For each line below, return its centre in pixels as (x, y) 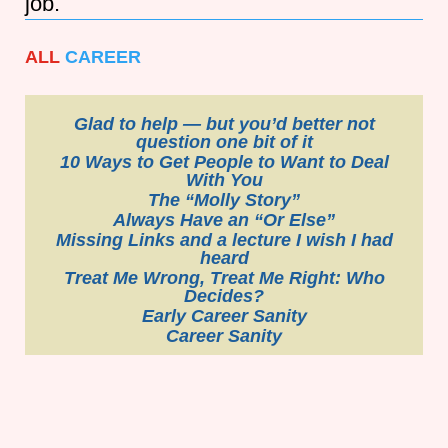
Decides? (224, 295)
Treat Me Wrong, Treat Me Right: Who (224, 277)
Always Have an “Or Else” (224, 219)
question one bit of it (224, 141)
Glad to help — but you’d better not (224, 123)
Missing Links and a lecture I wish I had (224, 239)
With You (224, 179)
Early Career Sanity (224, 315)
